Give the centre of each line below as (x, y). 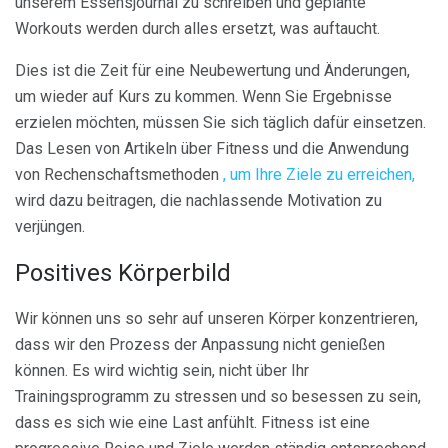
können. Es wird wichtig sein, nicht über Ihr (162, 370)
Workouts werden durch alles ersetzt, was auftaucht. (197, 29)
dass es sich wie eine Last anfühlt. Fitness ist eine (192, 422)
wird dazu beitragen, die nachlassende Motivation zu (198, 201)
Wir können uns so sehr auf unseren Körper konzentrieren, (216, 318)
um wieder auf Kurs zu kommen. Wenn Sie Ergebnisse (203, 97)
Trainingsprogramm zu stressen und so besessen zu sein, (218, 396)
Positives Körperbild (123, 272)
